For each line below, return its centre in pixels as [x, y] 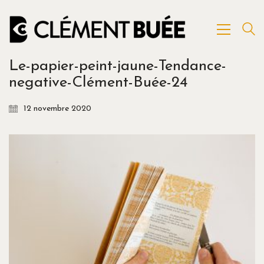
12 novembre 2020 [57, 109]
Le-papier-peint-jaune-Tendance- [118, 66]
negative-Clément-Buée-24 [98, 83]
